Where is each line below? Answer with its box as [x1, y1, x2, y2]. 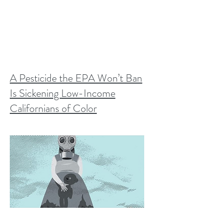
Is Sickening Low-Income [10, 86, 115, 101]
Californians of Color [10, 101, 97, 116]
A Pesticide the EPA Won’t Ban [10, 70, 142, 86]
